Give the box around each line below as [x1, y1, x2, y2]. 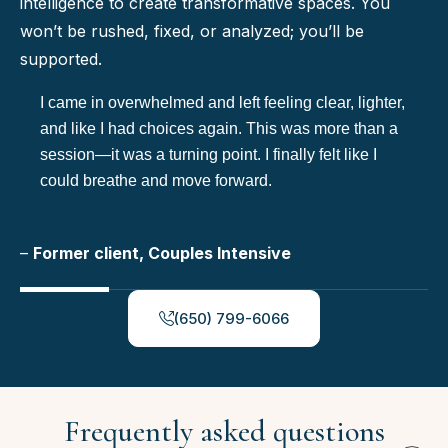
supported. [20, 48, 102, 69]
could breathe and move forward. [40, 171, 272, 189]
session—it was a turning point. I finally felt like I [40, 145, 377, 163]
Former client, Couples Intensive [33, 242, 291, 263]
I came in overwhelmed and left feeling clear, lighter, [40, 93, 405, 111]
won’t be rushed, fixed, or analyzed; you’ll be [20, 20, 364, 41]
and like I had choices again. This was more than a [40, 119, 398, 137]
